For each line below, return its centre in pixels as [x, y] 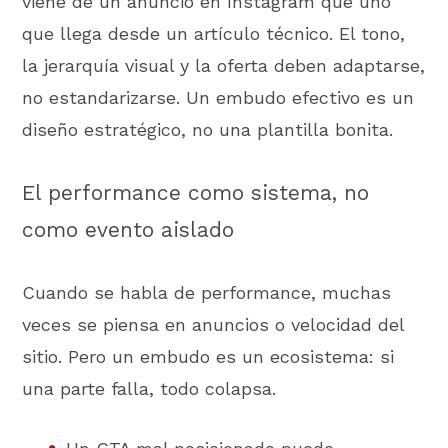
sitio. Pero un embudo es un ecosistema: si [208, 356]
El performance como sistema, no [196, 193]
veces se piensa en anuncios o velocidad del [213, 324]
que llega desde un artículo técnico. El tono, [214, 33]
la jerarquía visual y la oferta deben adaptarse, [224, 65]
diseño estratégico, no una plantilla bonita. [208, 129]
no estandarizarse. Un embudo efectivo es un [218, 97]
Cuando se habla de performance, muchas [207, 292]
